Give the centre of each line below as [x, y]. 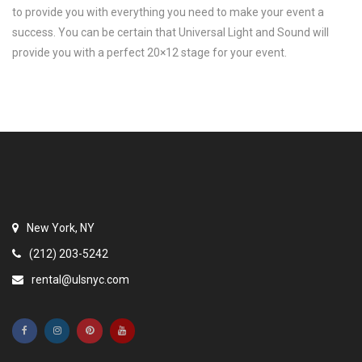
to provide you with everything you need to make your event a [168, 13]
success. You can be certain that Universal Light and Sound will [170, 33]
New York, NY [59, 228]
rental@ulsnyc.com [79, 280]
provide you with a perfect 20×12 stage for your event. [149, 53]
